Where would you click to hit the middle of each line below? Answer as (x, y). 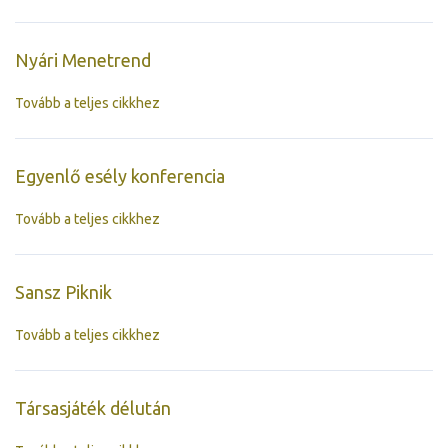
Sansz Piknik (63, 291)
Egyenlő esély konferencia (120, 175)
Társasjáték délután (93, 407)
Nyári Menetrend (83, 59)
